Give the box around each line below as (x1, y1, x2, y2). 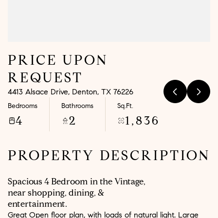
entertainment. (8, 199, 67, 209)
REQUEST (8, 69, 83, 86)
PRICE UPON (8, 52, 108, 69)
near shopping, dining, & (8, 187, 105, 198)
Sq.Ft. (117, 101, 133, 110)
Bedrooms (8, 101, 37, 110)
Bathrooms (61, 101, 93, 110)
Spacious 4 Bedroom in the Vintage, (8, 176, 145, 187)
